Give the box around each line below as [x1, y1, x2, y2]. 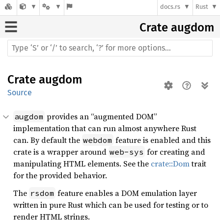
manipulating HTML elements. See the [13, 158, 151, 169]
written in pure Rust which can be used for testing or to [13, 199, 208, 210]
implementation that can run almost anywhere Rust [13, 123, 196, 134]
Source [7, 88, 32, 97]
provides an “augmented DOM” [45, 111, 157, 122]
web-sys [110, 147, 144, 157]
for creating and [145, 146, 205, 157]
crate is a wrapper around [13, 146, 109, 157]
